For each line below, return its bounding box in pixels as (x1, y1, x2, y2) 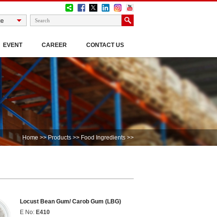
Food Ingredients (79, 134, 125, 141)
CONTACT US (86, 42, 124, 48)
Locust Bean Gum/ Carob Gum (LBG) (20, 198, 121, 205)
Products (48, 134, 71, 141)
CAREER (42, 42, 67, 48)
